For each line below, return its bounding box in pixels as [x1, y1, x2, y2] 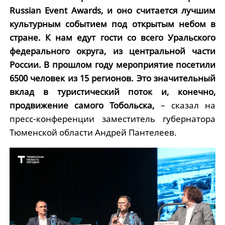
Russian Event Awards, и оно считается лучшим [9, 4, 216, 16]
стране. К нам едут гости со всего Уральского [9, 31, 216, 43]
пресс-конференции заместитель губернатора [9, 113, 216, 125]
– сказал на [160, 99, 216, 111]
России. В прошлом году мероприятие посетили [9, 58, 216, 70]
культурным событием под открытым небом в [9, 18, 216, 30]
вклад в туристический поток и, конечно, [9, 85, 216, 97]
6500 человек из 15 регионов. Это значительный [9, 72, 216, 84]
